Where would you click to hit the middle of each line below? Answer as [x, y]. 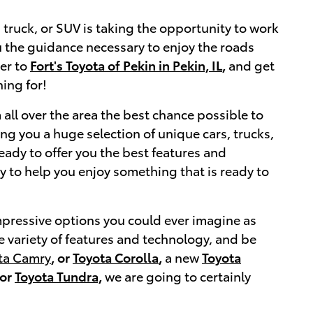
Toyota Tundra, [58, 276]
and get [250, 65]
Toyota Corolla [116, 257]
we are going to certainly [176, 276]
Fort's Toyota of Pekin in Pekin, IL [126, 65]
